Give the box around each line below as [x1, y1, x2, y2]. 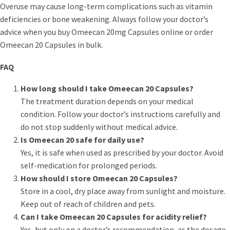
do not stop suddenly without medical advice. [21, 122, 178, 132]
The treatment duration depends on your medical [21, 96, 194, 107]
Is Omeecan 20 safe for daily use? [21, 135, 144, 145]
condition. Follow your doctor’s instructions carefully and [21, 109, 220, 120]
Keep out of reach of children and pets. [21, 199, 156, 209]
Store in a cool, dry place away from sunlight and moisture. [21, 186, 225, 197]
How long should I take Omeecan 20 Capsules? [21, 83, 194, 94]
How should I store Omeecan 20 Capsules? [21, 173, 178, 184]
